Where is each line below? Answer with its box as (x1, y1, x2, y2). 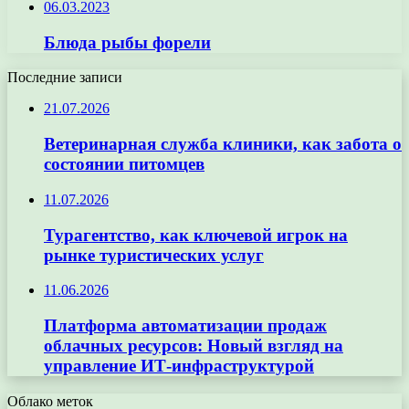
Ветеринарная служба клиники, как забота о (44, 134, 402, 154)
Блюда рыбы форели (44, 32, 211, 52)
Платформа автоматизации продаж (44, 315, 327, 335)
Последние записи (7, 69, 122, 86)
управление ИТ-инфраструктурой (44, 355, 314, 375)
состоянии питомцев (44, 154, 204, 174)
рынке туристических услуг (44, 245, 264, 265)
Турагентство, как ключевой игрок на (44, 225, 348, 245)
